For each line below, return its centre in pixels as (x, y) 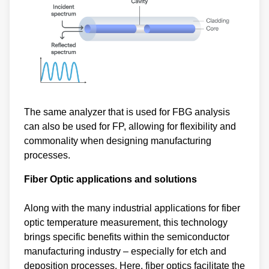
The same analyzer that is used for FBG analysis (127, 112)
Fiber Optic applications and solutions (110, 180)
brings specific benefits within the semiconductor (127, 237)
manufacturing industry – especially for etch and (125, 252)
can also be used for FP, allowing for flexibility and (130, 127)
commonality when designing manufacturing (118, 141)
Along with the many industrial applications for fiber (132, 208)
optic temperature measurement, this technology (126, 223)
